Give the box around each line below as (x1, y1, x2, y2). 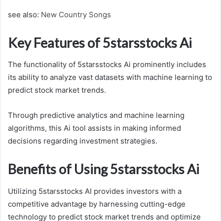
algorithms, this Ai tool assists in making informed (8, 123, 181, 133)
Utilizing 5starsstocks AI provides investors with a (8, 186, 182, 196)
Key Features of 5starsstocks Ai (8, 34, 192, 51)
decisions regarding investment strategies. (8, 136, 157, 146)
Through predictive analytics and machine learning (8, 110, 184, 120)
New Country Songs (41, 9, 111, 19)
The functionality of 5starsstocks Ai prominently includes (8, 60, 206, 70)
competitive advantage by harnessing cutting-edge (8, 199, 185, 209)
